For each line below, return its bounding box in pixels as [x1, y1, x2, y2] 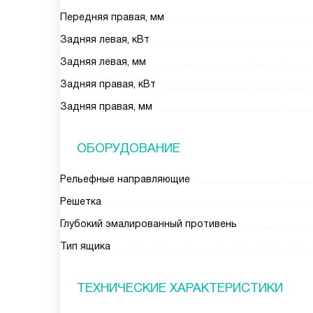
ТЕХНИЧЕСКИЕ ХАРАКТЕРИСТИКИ [77, 281, 283, 295]
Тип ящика [60, 240, 110, 252]
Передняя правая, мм [60, 11, 164, 22]
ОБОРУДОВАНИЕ [77, 141, 180, 155]
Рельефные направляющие [60, 173, 190, 184]
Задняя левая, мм [60, 56, 146, 67]
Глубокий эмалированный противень [60, 218, 237, 229]
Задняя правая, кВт [60, 78, 156, 89]
